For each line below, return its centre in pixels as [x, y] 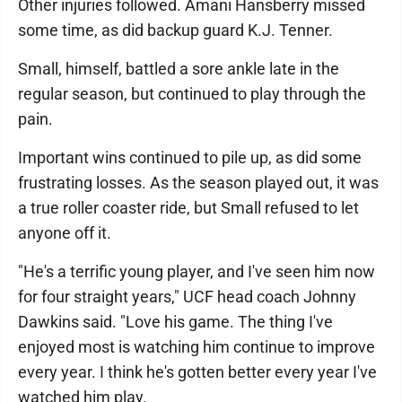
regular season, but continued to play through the [192, 94]
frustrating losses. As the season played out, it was [198, 183]
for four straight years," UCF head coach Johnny [187, 297]
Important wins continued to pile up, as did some [190, 157]
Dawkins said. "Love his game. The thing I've [175, 322]
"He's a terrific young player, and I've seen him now [197, 271]
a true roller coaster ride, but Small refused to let [188, 208]
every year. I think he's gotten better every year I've [197, 372]
